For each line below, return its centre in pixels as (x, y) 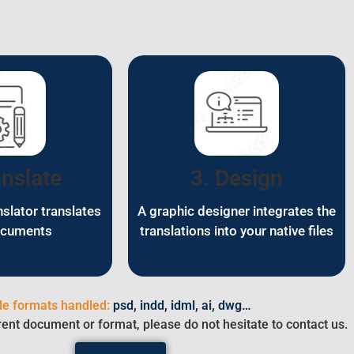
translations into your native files (237, 231)
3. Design (237, 179)
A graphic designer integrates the (237, 211)
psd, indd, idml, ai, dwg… (181, 306)
